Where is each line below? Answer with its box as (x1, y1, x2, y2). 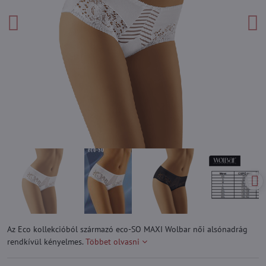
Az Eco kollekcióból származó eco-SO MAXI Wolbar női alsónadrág (7, 224, 248, 235)
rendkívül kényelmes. (7, 236, 85, 247)
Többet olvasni (85, 236, 140, 247)
